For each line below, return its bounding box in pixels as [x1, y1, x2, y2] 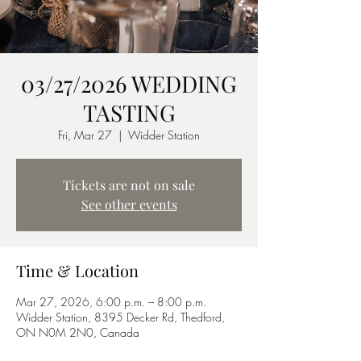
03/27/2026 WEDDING [21, 68, 237, 98]
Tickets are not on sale [63, 176, 195, 193]
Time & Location [16, 259, 139, 281]
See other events [81, 196, 177, 213]
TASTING [82, 98, 176, 127]
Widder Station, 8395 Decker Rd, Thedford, [16, 309, 225, 325]
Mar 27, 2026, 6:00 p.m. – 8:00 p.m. [16, 294, 206, 309]
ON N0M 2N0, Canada [16, 325, 139, 340]
